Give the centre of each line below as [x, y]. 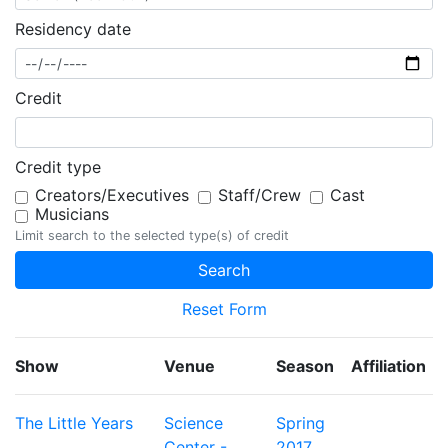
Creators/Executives [112, 195]
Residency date [73, 29]
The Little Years [74, 423]
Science [194, 423]
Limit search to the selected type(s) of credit [152, 236]
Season [305, 366]
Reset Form [224, 309]
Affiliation [388, 366]
